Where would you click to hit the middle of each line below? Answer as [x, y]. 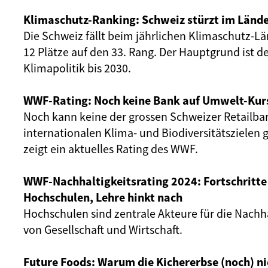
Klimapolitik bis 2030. [78, 68]
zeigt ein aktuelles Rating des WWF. [111, 149]
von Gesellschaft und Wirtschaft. [103, 229]
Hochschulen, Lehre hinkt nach [103, 197]
